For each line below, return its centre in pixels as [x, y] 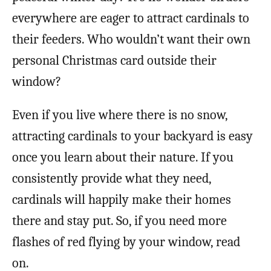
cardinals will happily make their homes [122, 199]
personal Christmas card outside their [114, 60]
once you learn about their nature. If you [123, 157]
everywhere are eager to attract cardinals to [131, 18]
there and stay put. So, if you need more [119, 220]
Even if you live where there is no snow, [120, 115]
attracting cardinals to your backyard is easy [132, 136]
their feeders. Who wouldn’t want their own [131, 39]
